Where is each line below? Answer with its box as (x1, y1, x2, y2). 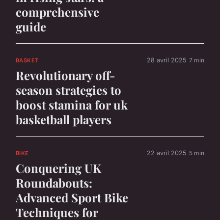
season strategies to (16, 82, 121, 98)
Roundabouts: (16, 175, 92, 191)
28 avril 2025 (147, 56, 187, 64)
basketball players (16, 111, 111, 128)
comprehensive (16, 3, 99, 20)
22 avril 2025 (147, 149, 187, 157)
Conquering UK (16, 160, 101, 176)
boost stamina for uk (16, 97, 128, 113)
